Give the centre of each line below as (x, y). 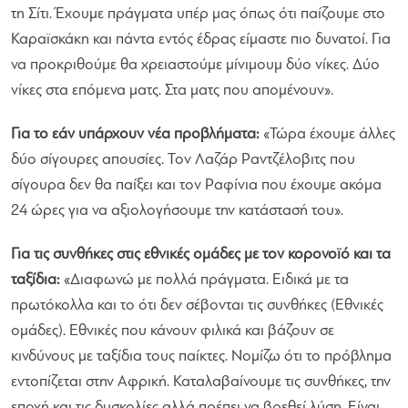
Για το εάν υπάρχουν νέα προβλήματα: (135, 134)
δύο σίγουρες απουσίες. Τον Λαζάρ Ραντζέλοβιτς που (183, 159)
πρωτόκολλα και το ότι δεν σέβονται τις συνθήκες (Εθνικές (197, 305)
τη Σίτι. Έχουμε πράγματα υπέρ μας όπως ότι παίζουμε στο (198, 14)
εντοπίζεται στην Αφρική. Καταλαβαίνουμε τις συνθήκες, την (201, 382)
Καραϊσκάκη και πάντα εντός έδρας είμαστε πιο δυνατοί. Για (201, 39)
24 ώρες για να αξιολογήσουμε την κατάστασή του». (177, 210)
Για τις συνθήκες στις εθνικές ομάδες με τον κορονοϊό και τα (201, 254)
